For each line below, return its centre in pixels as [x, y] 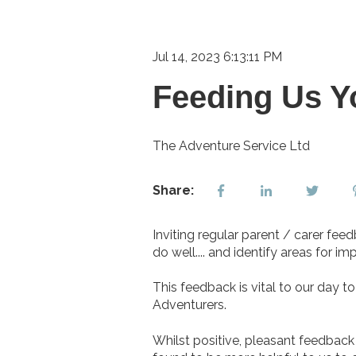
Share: [173, 190]
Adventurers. [190, 305]
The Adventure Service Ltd [231, 145]
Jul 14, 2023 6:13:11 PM [217, 57]
